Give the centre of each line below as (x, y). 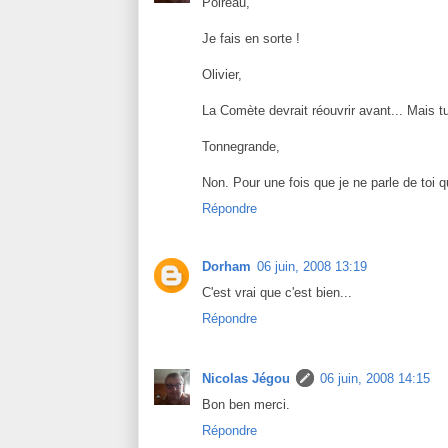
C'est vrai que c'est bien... (277, 293)
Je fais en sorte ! (251, 39)
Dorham (226, 267)
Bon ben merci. (246, 404)
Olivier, (222, 75)
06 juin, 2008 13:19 (312, 267)
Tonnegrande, (241, 147)
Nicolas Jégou (246, 378)
